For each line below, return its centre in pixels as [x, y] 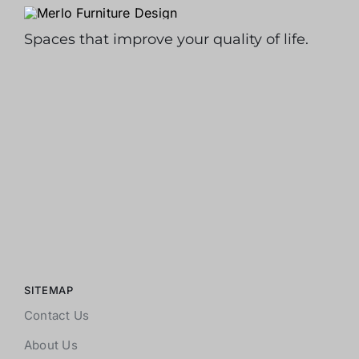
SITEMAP [48, 290]
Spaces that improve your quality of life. [166, 40]
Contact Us [56, 316]
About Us [50, 345]
